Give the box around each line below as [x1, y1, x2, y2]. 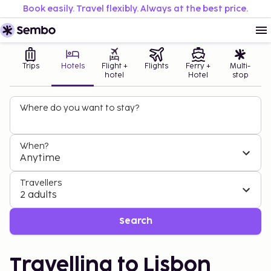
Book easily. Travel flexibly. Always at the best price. [23, 4, 248, 14]
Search [119, 217, 152, 225]
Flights [145, 62, 169, 71]
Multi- [230, 62, 251, 71]
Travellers [20, 178, 62, 188]
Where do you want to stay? [20, 103, 139, 113]
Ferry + [186, 62, 211, 71]
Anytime [20, 152, 60, 164]
